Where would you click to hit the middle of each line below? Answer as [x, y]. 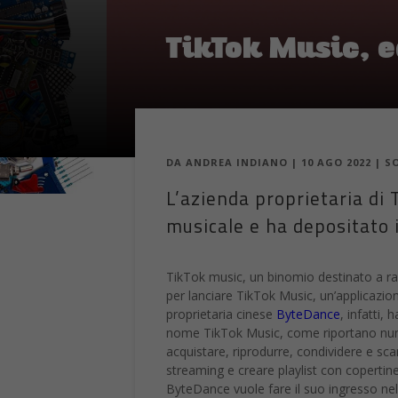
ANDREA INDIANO [237, 163]
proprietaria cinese [221, 314]
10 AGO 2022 [336, 163]
